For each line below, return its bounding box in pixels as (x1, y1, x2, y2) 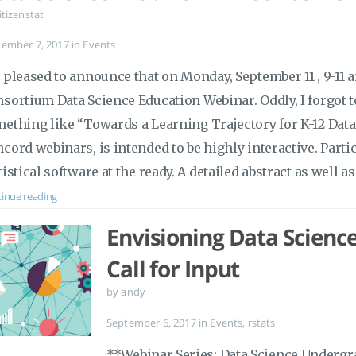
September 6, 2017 (106, 315, 199, 330)
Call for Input (106, 253, 240, 284)
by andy (106, 284, 146, 299)
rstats (247, 315, 276, 330)
